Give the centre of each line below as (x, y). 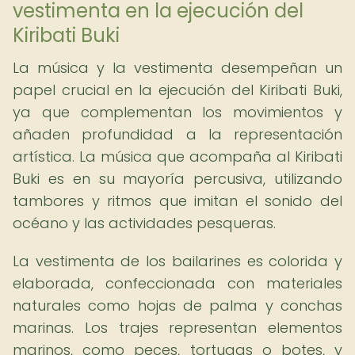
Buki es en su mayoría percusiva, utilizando (177, 179)
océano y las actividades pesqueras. (144, 223)
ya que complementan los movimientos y (177, 112)
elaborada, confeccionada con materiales (177, 283)
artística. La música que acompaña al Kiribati (177, 157)
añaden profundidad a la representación (177, 134)
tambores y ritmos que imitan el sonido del (177, 201)
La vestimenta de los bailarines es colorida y (177, 261)
